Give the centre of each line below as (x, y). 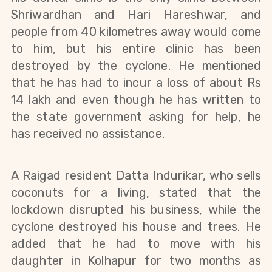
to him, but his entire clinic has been (136, 48)
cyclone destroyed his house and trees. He (136, 227)
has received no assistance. (88, 133)
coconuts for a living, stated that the (136, 193)
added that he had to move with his (136, 244)
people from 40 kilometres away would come (136, 31)
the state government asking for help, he (136, 116)
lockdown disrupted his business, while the (136, 210)
